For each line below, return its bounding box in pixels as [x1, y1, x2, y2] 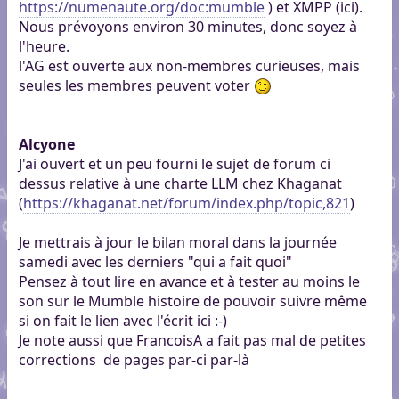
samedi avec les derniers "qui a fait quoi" [18, 252, 292, 273]
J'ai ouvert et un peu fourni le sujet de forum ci [18, 154, 330, 175]
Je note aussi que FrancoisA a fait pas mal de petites [18, 330, 366, 351]
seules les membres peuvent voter [18, 76, 254, 96]
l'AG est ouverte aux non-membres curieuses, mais [18, 56, 360, 77]
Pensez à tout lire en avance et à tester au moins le [18, 272, 360, 292]
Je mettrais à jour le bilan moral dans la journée [18, 232, 337, 253]
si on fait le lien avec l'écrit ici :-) [18, 311, 227, 331]
